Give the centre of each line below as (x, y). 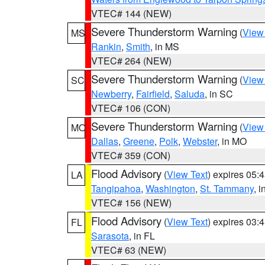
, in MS (165, 46)
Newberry (111, 94)
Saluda (190, 94)
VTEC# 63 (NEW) (129, 250)
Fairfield (153, 94)
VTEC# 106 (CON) (131, 108)
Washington (170, 188)
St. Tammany (227, 188)
